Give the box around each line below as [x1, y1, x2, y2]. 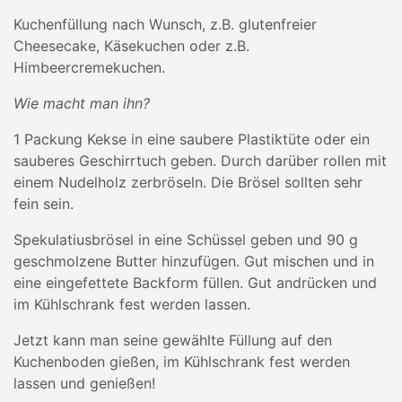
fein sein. [13, 195, 74, 213]
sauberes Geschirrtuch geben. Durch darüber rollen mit [13, 152, 387, 170]
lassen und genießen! [13, 374, 155, 392]
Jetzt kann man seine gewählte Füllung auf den [13, 331, 332, 349]
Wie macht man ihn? [13, 94, 150, 112]
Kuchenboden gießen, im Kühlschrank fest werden [13, 353, 350, 371]
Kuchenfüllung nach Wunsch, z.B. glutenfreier [13, 15, 317, 33]
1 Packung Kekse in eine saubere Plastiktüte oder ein [13, 130, 370, 148]
